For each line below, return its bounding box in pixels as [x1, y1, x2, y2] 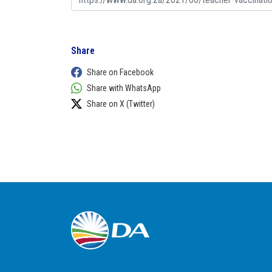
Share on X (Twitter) [87, 99, 155, 109]
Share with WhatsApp [87, 83, 161, 93]
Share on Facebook [87, 67, 154, 77]
